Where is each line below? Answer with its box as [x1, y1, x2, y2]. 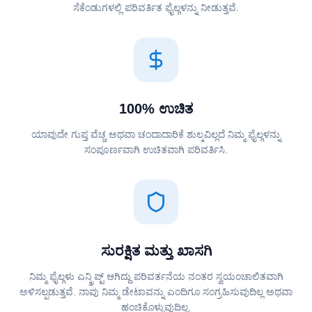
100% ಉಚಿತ [119, 101, 193, 116]
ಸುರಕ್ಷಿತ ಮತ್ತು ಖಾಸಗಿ [100, 243, 212, 258]
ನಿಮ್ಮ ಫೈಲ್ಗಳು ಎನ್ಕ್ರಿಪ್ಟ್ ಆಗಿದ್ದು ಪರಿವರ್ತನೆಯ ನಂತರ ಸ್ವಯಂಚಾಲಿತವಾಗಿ [29, 271, 283, 282]
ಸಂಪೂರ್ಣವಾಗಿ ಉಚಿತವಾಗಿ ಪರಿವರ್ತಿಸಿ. [84, 144, 228, 155]
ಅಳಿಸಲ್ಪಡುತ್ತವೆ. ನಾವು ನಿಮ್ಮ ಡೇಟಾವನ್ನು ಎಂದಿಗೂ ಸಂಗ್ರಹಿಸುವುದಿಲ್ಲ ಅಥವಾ [19, 286, 292, 297]
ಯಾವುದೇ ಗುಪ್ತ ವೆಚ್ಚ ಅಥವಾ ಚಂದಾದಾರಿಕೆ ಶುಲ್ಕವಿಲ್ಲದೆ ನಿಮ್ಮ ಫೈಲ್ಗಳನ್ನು [31, 129, 281, 140]
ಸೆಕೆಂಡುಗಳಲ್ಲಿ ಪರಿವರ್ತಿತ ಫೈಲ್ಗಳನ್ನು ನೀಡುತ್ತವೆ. [73, 2, 239, 13]
